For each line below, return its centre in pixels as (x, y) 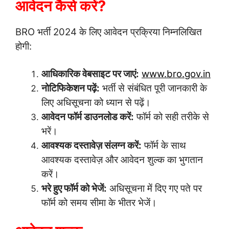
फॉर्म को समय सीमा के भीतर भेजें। (99, 202)
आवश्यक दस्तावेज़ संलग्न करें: (91, 145)
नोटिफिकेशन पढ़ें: (71, 88)
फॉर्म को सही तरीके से (171, 117)
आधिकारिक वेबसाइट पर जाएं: (90, 74)
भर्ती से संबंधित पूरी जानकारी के (153, 88)
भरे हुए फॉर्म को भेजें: (74, 188)
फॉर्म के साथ (164, 145)
